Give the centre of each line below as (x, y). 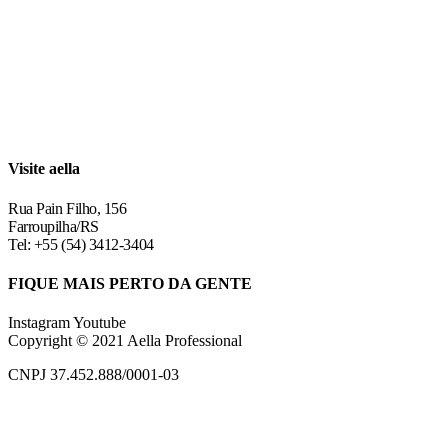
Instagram (39, 323)
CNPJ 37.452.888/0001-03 (93, 375)
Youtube (99, 323)
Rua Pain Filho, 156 (67, 208)
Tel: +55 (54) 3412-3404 (81, 244)
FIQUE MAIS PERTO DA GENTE (130, 283)
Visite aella (44, 169)
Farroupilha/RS (53, 226)
